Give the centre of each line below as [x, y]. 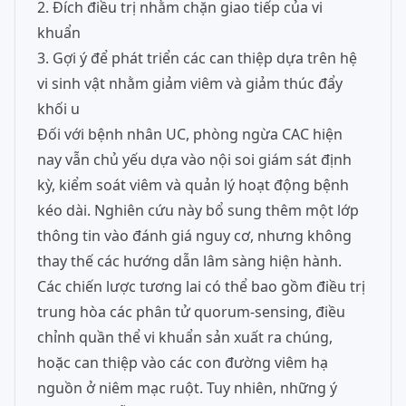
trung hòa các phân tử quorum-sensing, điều [191, 312]
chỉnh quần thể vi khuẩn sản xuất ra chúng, [185, 337]
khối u [58, 109]
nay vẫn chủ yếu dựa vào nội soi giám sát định [194, 159]
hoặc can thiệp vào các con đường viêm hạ [183, 362]
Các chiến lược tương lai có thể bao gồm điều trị [201, 286]
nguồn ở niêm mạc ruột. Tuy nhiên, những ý [187, 388]
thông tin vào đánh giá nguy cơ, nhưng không [194, 236]
